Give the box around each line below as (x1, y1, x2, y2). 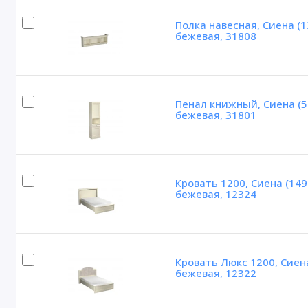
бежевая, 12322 (175, 266, 256, 280)
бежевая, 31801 (175, 108, 256, 122)
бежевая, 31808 (175, 29, 256, 43)
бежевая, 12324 (175, 187, 256, 201)
